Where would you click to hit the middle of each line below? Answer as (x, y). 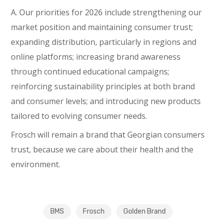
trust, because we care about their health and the (102, 149)
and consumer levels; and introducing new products (106, 101)
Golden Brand (145, 211)
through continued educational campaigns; (90, 72)
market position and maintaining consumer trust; (102, 27)
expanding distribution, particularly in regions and (104, 42)
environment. (36, 164)
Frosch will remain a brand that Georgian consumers (108, 135)
